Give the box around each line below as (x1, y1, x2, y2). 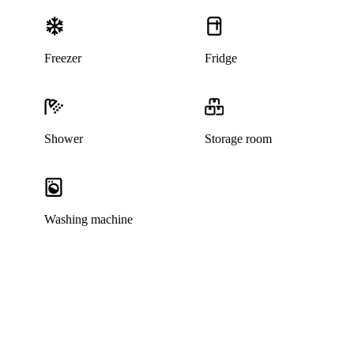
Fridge (205, 51, 238, 66)
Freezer (43, 51, 81, 66)
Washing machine (43, 213, 133, 227)
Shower (43, 132, 83, 146)
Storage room (205, 132, 273, 146)
